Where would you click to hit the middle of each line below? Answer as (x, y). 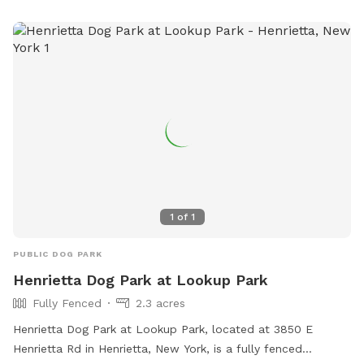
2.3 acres (160, 303)
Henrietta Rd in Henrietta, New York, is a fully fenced (158, 349)
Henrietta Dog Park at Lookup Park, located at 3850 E (163, 329)
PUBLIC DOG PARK (58, 254)
